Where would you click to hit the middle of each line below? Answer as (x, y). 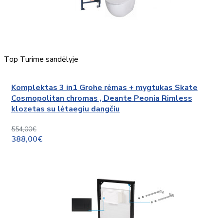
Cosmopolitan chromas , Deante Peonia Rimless (102, 99)
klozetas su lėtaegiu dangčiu (65, 109)
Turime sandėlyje (49, 59)
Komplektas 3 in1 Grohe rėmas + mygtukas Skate (104, 88)
